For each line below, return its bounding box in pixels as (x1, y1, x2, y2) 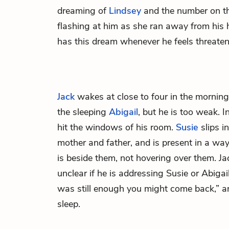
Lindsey (109, 5, 141, 17)
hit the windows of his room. (57, 121, 176, 133)
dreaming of (57, 5, 109, 17)
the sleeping (57, 106, 109, 118)
